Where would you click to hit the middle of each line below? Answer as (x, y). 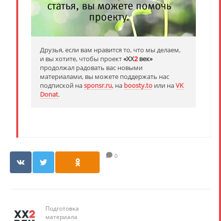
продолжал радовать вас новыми (91, 68)
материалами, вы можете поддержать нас (105, 77)
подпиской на (62, 86)
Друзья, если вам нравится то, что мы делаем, (110, 50)
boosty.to (138, 86)
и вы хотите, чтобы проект (82, 59)
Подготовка (62, 209)
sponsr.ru (98, 86)
